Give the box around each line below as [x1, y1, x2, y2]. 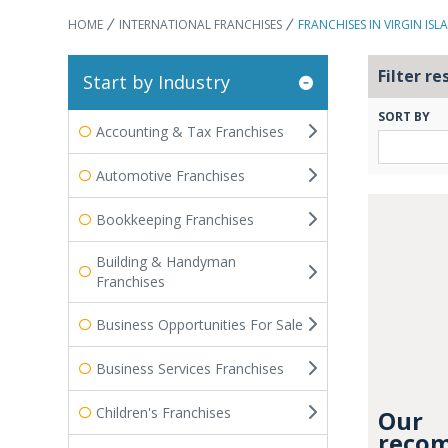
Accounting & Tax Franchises [96, 121, 284, 141]
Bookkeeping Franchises [96, 209, 254, 229]
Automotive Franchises [96, 165, 245, 185]
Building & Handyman [96, 252, 236, 271]
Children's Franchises [96, 402, 231, 422]
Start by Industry [83, 70, 230, 94]
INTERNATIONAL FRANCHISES [119, 16, 282, 33]
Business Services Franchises [96, 358, 284, 378]
